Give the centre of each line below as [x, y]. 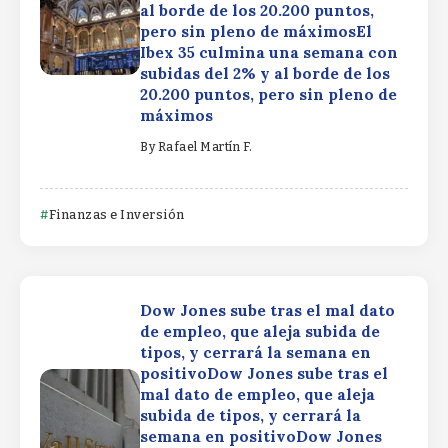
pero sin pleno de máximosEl [256, 31]
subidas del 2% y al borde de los [265, 73]
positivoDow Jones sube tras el [264, 373]
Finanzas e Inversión [116, 215]
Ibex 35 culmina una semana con [269, 52]
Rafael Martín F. [205, 147]
